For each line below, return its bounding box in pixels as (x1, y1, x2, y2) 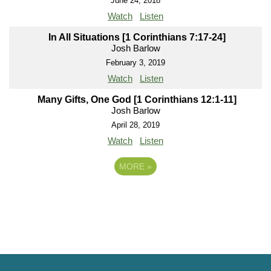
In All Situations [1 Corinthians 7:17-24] (48, 32, 226, 43)
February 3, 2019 (106, 58, 165, 68)
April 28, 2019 (111, 120, 160, 130)
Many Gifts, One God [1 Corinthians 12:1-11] (38, 94, 237, 105)
